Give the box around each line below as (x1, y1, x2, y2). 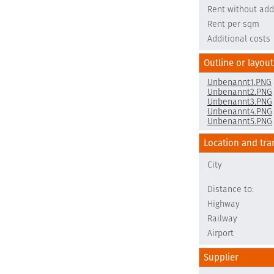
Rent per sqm (207, 18, 259, 30)
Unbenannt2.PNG (207, 86, 272, 98)
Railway (207, 212, 237, 224)
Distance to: (207, 183, 254, 195)
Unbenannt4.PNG (207, 105, 272, 117)
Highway (207, 198, 240, 210)
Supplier (204, 251, 239, 264)
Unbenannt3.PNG (207, 95, 272, 108)
